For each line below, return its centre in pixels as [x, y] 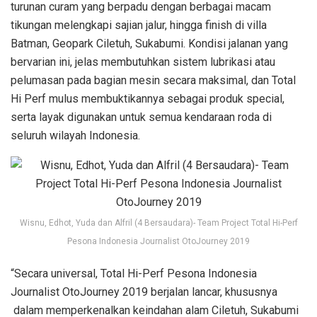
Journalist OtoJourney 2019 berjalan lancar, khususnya [144, 292]
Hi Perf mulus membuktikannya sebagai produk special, [148, 99]
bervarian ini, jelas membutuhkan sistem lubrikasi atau [143, 62]
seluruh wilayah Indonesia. [75, 136]
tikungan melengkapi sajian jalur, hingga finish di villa [139, 25]
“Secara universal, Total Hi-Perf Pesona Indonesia [134, 274]
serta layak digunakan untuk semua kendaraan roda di [141, 117]
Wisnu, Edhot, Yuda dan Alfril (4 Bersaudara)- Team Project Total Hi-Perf [158, 223]
